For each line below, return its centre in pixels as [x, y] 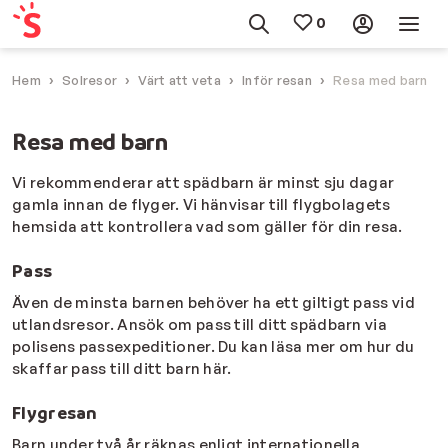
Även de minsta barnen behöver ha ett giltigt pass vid [213, 303]
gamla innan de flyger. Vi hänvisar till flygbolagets [201, 205]
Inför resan [277, 80]
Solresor [90, 80]
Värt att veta [179, 80]
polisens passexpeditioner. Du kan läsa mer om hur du [213, 347]
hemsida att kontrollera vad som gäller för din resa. [207, 227]
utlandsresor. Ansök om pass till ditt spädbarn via [199, 325]
